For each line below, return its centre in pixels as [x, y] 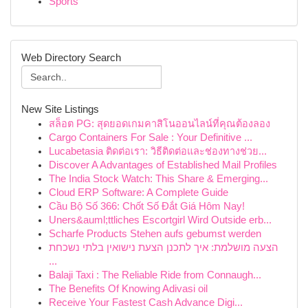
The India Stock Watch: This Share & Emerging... [158, 179]
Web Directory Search [71, 58]
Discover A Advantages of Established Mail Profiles [163, 165]
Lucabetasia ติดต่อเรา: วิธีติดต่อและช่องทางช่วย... [158, 151]
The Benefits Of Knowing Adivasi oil [128, 289]
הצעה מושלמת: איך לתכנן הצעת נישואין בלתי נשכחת [164, 247]
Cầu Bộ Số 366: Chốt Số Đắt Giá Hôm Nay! [147, 206]
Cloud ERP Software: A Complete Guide [139, 192]
